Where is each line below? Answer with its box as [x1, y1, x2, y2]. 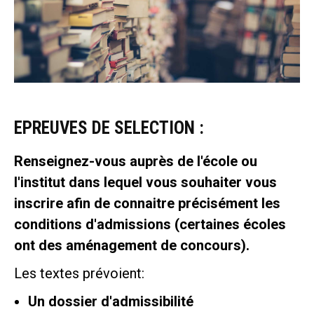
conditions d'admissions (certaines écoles [14, 216, 286, 233]
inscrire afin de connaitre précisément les [14, 195, 280, 212]
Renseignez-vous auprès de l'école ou [14, 153, 257, 170]
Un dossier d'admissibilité [28, 293, 197, 310]
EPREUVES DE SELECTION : [14, 118, 204, 138]
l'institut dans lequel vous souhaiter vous [14, 174, 277, 191]
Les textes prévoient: [14, 265, 144, 282]
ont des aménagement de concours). [14, 237, 250, 254]
